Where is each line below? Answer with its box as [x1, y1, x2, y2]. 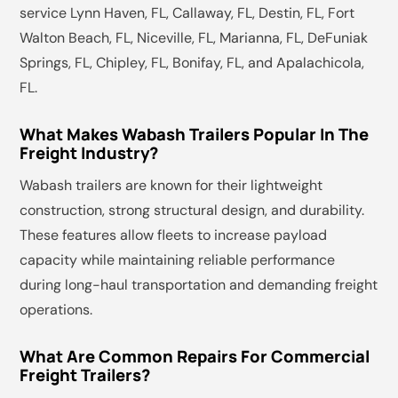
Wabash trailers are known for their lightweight [20, 176, 323, 195]
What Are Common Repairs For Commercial [20, 345, 370, 369]
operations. [20, 300, 93, 320]
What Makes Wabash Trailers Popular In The [20, 123, 370, 147]
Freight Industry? [20, 141, 159, 165]
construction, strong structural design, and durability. [20, 201, 365, 220]
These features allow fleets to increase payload [20, 226, 328, 245]
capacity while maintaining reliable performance [20, 251, 336, 270]
